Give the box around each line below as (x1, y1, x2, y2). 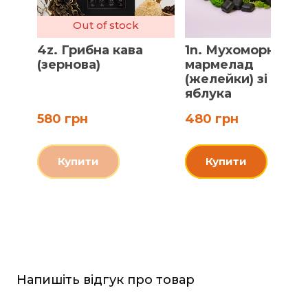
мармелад (185, 56, 254, 72)
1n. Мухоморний (185, 42, 291, 58)
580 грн (37, 111, 88, 126)
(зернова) (37, 56, 100, 72)
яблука (185, 85, 232, 101)
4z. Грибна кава (37, 42, 143, 58)
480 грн (185, 111, 239, 126)
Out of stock (73, 18, 139, 32)
